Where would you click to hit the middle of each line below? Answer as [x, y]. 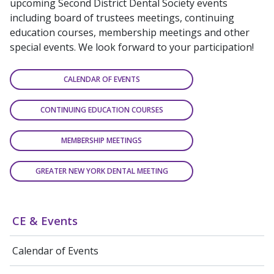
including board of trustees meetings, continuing [122, 18]
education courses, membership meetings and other [130, 33]
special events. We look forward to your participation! [132, 47]
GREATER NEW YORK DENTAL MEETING [102, 171]
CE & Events [45, 221]
